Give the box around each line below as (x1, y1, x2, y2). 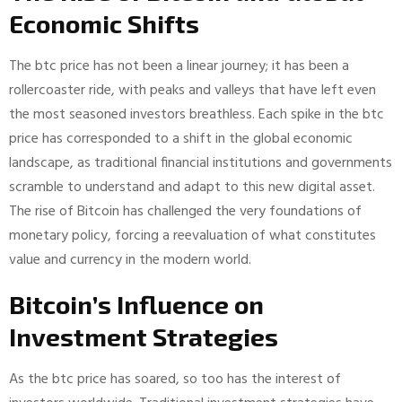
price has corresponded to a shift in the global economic (9, 127, 353, 151)
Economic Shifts (9, 7, 199, 39)
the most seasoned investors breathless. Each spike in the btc (9, 102, 384, 127)
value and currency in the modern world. (9, 248, 251, 272)
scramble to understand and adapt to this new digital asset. (9, 175, 375, 199)
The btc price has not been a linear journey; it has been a (9, 54, 349, 78)
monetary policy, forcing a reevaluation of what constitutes (9, 223, 376, 248)
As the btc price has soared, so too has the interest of (9, 367, 341, 391)
